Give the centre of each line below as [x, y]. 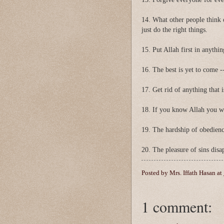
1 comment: [177, 207]
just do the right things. [174, 29]
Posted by [155, 173]
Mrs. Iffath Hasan [192, 173]
